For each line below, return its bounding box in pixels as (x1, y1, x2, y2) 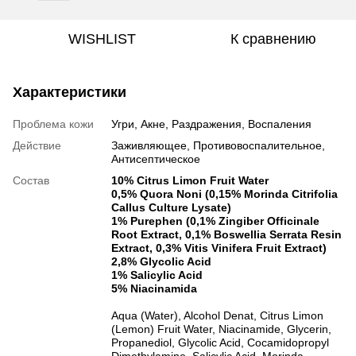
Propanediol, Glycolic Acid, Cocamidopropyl (111, 335, 329, 349)
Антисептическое (111, 152, 200, 165)
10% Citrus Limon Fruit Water (111, 173, 269, 187)
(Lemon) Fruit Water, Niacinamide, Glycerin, (111, 322, 331, 335)
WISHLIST (68, 30, 136, 47)
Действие (13, 138, 61, 152)
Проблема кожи (13, 117, 94, 130)
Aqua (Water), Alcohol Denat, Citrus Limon (111, 308, 323, 322)
